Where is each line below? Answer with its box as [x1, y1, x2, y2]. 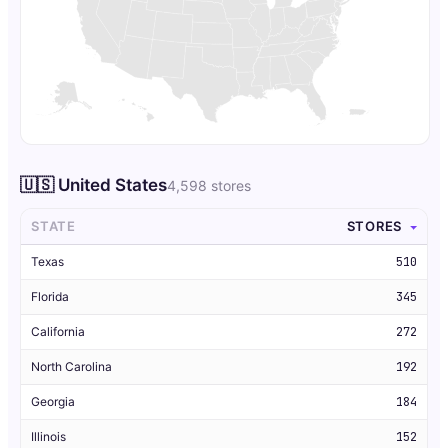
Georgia [31, 394, 75, 410]
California [31, 324, 85, 340]
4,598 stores [167, 177, 251, 195]
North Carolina [31, 359, 112, 375]
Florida [31, 289, 69, 305]
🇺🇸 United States [20, 175, 167, 196]
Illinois [31, 429, 66, 445]
